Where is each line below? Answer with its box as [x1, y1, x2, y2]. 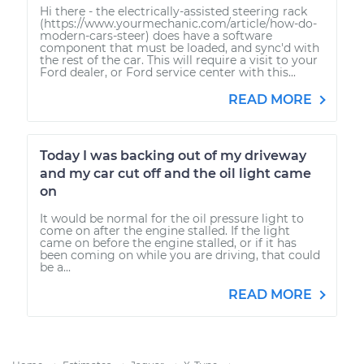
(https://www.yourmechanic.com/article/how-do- [40, 15, 317, 31]
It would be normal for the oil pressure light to [40, 210, 304, 226]
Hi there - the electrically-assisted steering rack [40, 3, 307, 19]
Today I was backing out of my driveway [40, 147, 306, 163]
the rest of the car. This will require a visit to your [40, 52, 318, 67]
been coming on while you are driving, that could [40, 247, 320, 262]
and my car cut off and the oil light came [40, 165, 311, 181]
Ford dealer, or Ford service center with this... [40, 64, 296, 80]
